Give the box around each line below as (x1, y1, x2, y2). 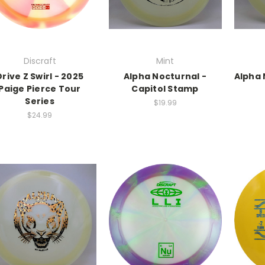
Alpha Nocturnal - (123, 70, 207, 83)
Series (25, 95, 54, 108)
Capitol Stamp (131, 83, 199, 95)
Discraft (23, 55, 56, 67)
